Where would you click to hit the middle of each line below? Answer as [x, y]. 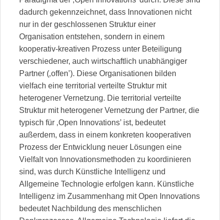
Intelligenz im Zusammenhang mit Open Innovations [110, 196]
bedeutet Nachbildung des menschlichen [90, 208]
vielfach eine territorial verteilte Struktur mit [93, 85]
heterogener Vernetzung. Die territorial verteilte [100, 98]
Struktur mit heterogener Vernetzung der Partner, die [109, 110]
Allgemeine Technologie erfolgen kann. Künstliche [107, 184]
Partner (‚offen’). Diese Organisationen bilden [98, 73]
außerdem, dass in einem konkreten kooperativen [105, 135]
